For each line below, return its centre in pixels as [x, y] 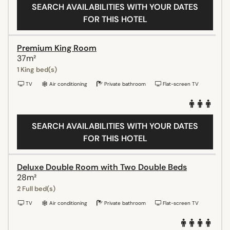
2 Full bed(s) [36, 188]
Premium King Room [57, 48]
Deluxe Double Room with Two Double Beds [102, 167]
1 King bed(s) [37, 69]
